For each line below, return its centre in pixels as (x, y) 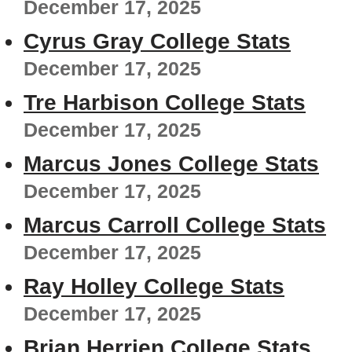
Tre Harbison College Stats (165, 103)
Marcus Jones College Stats (171, 164)
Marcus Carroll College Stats (175, 225)
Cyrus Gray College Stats (157, 42)
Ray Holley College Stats (154, 287)
